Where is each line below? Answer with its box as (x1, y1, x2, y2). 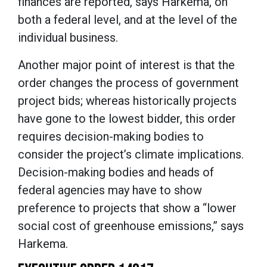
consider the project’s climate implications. (18, 147, 244, 162)
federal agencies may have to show (18, 182, 202, 197)
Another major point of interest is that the (18, 57, 235, 72)
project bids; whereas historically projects (18, 93, 237, 108)
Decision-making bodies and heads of (18, 164, 214, 179)
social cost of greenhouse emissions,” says (18, 218, 244, 233)
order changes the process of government (18, 75, 239, 90)
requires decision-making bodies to (18, 129, 204, 144)
